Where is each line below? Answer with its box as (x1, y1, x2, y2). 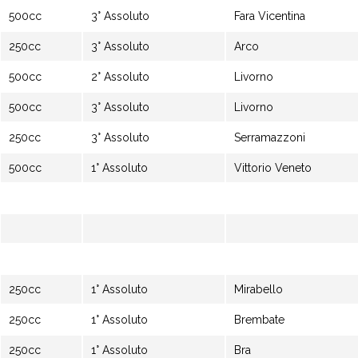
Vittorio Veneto (234, 161, 312, 174)
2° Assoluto (91, 70, 153, 83)
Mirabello (234, 283, 283, 296)
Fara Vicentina (234, 10, 305, 22)
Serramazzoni (234, 131, 305, 144)
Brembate (234, 313, 284, 326)
